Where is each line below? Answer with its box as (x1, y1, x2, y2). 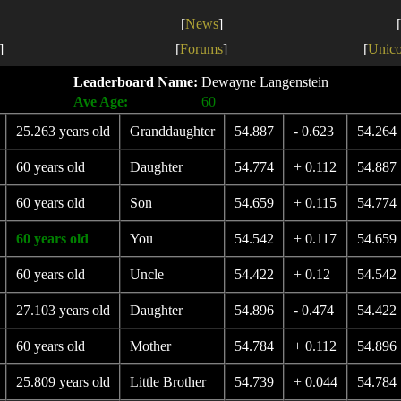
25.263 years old (15, 124, 110, 139)
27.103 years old (15, 303, 110, 318)
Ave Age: (73, 94, 128, 109)
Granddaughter (129, 124, 215, 139)
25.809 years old (15, 374, 110, 389)
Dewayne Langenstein (200, 74, 328, 90)
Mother (129, 338, 171, 354)
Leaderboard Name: (73, 74, 198, 90)
